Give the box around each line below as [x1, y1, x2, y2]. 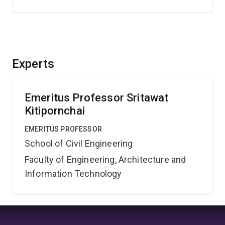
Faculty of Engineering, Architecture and [25, 154, 186, 165]
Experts [12, 57, 55, 71]
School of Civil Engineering [25, 138, 133, 149]
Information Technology [25, 168, 122, 179]
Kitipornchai [25, 104, 85, 117]
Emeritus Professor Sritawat [25, 91, 169, 104]
